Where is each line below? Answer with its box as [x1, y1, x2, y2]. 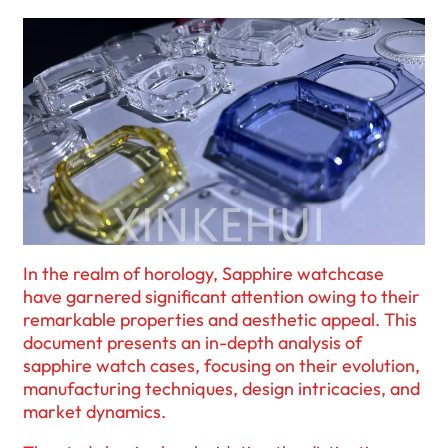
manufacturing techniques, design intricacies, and [23, 377, 420, 401]
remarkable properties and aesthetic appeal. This [23, 308, 417, 332]
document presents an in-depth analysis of [23, 331, 362, 355]
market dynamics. [23, 400, 166, 424]
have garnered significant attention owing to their [23, 285, 420, 309]
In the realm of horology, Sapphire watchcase [23, 262, 384, 286]
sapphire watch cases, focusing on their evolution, [23, 354, 420, 378]
